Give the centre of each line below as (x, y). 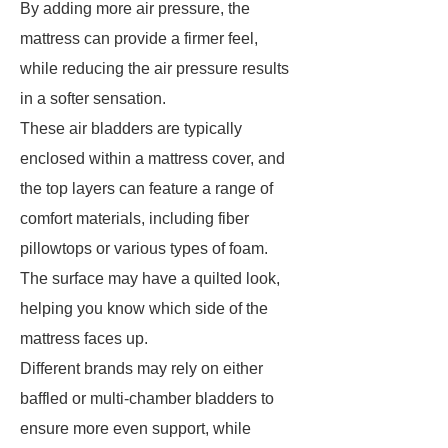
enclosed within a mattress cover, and (152, 158)
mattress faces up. (84, 338)
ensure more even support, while (135, 428)
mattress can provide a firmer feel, (139, 38)
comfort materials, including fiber (134, 218)
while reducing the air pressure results (154, 68)
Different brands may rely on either (141, 368)
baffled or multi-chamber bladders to (147, 398)
